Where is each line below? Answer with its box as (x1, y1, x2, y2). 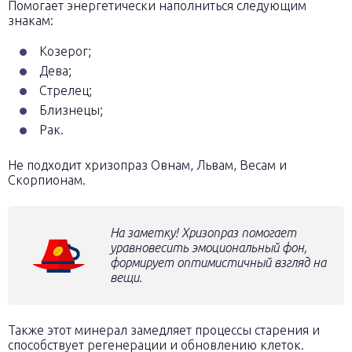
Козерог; (39, 44, 91, 58)
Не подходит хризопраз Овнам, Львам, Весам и (8, 158, 287, 172)
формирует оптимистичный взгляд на (110, 255, 326, 269)
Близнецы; (39, 103, 103, 117)
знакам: (8, 13, 53, 27)
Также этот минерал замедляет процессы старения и (8, 323, 320, 337)
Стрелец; (39, 83, 92, 97)
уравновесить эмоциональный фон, (110, 240, 307, 255)
